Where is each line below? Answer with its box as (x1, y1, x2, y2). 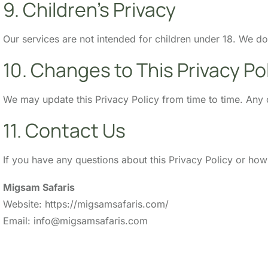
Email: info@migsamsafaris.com (3, 214, 148, 227)
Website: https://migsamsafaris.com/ (3, 197, 169, 210)
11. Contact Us (3, 117, 126, 144)
